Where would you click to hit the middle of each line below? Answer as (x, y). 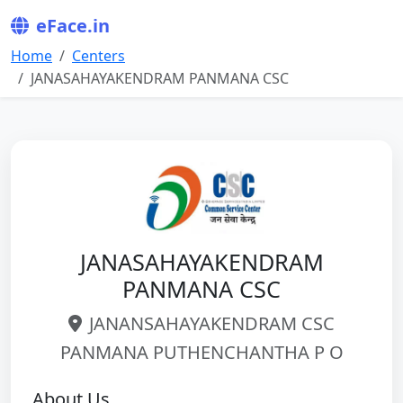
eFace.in (73, 26)
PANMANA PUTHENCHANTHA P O (201, 352)
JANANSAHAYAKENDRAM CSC (212, 323)
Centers (99, 56)
